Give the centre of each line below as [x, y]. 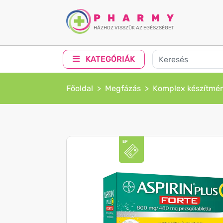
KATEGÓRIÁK [110, 59]
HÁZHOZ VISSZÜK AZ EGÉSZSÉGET [134, 28]
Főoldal [80, 88]
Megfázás [123, 88]
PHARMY [137, 18]
